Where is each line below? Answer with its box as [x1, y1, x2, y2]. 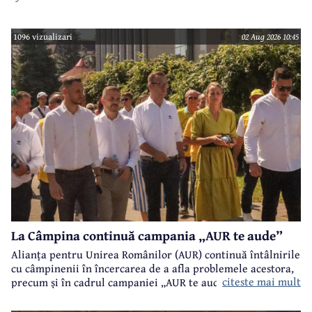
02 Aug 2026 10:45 [241, 29, 299, 43]
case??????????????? [11, 8, 104, 26]
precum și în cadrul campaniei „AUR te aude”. [11, 273, 233, 290]
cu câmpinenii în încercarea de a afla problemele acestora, [11, 259, 294, 276]
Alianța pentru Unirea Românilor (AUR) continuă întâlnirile [11, 245, 300, 263]
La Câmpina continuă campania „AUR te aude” [11, 226, 283, 245]
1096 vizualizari [13, 29, 73, 43]
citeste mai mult [222, 272, 301, 290]
